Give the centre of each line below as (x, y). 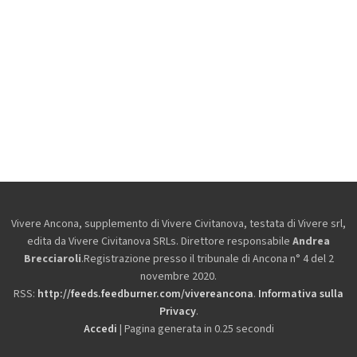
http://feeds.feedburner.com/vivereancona (145, 294)
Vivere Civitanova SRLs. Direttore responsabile (180, 241)
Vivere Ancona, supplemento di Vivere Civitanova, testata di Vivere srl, (178, 224)
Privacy (177, 311)
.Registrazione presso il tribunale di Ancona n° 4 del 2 (207, 259)
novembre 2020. (178, 276)
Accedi (100, 329)
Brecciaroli (52, 259)
